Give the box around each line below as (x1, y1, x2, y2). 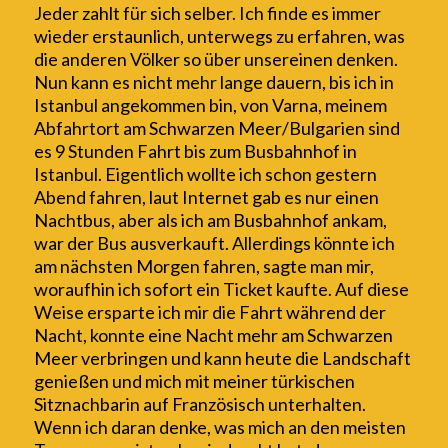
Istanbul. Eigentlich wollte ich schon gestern (33, 163, 377, 186)
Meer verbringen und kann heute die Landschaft (33, 347, 411, 370)
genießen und (33, 370, 142, 393)
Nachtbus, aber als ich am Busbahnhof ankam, (33, 209, 387, 232)
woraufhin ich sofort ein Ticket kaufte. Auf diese (33, 278, 409, 301)
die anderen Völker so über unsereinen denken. (33, 48, 398, 71)
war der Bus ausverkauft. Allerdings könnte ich (33, 232, 395, 255)
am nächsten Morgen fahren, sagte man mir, (33, 255, 374, 278)
